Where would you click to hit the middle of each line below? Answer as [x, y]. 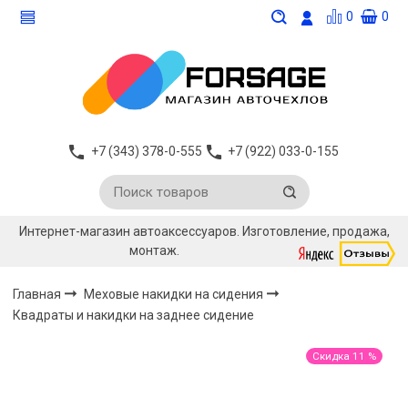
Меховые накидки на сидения [175, 294]
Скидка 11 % [344, 356]
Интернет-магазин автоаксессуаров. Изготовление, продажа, [204, 232]
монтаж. [156, 251]
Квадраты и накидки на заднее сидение [134, 316]
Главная [37, 294]
